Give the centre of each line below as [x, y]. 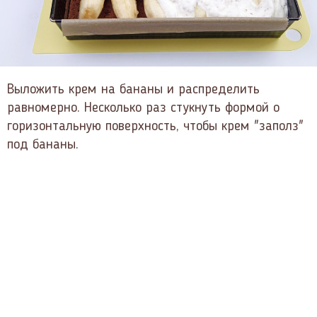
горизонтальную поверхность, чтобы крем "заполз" [155, 127]
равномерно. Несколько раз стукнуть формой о [143, 109]
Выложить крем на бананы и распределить [133, 90]
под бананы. [43, 145]
